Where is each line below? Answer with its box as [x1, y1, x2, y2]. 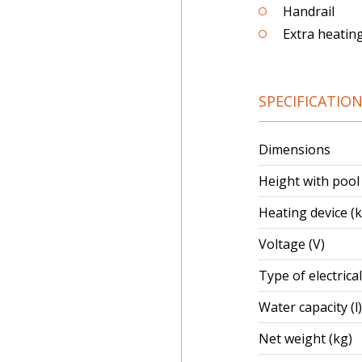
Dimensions [259, 141, 330, 158]
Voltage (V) [259, 235, 325, 253]
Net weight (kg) [259, 330, 352, 347]
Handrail [283, 2, 335, 20]
